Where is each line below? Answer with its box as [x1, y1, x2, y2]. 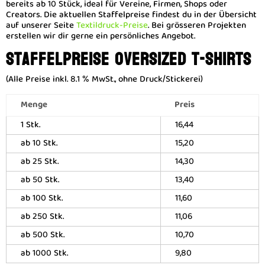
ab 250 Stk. [21, 209, 64, 225]
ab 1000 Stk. [21, 246, 68, 261]
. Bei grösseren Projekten [148, 18, 246, 34]
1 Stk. [21, 118, 40, 133]
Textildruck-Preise [76, 18, 148, 34]
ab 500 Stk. [21, 228, 64, 243]
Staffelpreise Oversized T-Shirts [6, 43, 251, 76]
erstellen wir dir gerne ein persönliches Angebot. [6, 29, 195, 44]
